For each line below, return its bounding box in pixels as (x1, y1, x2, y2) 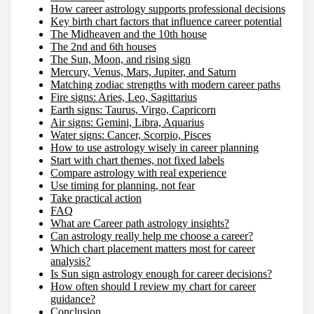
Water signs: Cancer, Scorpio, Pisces (50, 128, 211, 141)
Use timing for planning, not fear (50, 179, 195, 191)
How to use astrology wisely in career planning (50, 141, 259, 153)
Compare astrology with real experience (50, 166, 226, 179)
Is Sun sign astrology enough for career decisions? (50, 267, 272, 280)
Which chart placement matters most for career (50, 242, 255, 254)
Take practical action (50, 191, 142, 204)
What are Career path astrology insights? (50, 217, 229, 229)
